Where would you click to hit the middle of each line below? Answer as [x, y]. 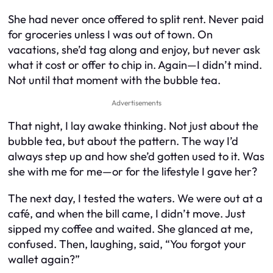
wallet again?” [44, 259]
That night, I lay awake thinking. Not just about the [133, 126]
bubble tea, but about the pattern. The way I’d [123, 141]
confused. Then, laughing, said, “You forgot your [127, 244]
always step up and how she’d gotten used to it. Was [136, 157]
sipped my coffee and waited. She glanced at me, [130, 229]
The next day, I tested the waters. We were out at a [135, 198]
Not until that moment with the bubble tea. [114, 80]
